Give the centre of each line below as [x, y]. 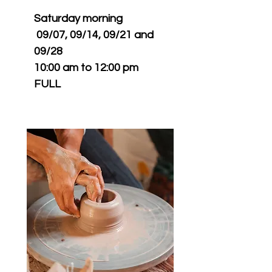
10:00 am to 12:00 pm [86, 68]
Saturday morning [78, 19]
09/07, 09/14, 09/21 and [95, 35]
